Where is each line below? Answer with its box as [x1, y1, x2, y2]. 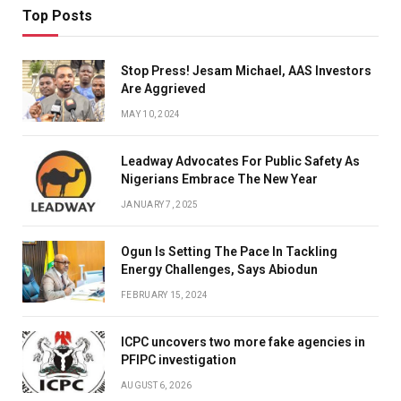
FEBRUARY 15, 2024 [121, 289, 209, 300]
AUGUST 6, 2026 [121, 380, 192, 390]
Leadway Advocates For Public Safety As [121, 153, 360, 168]
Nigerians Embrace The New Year [121, 171, 318, 186]
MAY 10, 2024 [121, 108, 181, 119]
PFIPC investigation [121, 352, 236, 367]
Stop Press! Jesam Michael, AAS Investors [121, 63, 371, 78]
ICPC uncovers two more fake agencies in [121, 334, 365, 349]
